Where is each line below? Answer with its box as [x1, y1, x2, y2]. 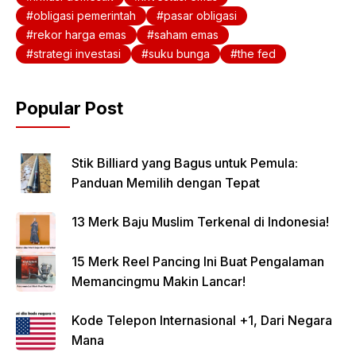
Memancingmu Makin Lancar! [72, 273, 246, 290]
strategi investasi [33, 47, 121, 61]
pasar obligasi [164, 9, 237, 23]
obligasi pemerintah [33, 9, 136, 23]
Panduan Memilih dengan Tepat [72, 175, 260, 192]
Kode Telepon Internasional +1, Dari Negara [72, 312, 332, 329]
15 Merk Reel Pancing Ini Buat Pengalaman [72, 253, 324, 270]
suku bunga [149, 47, 210, 61]
